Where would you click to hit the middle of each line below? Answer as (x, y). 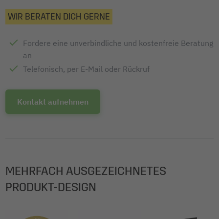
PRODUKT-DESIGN (51, 187)
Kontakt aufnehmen (53, 102)
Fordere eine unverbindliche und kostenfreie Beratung (118, 43)
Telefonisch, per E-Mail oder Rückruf (86, 69)
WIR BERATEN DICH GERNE (59, 17)
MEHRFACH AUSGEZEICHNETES (86, 171)
